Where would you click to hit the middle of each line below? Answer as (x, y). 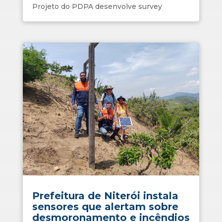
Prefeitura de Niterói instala (105, 195)
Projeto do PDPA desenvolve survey (97, 6)
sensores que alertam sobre (105, 206)
